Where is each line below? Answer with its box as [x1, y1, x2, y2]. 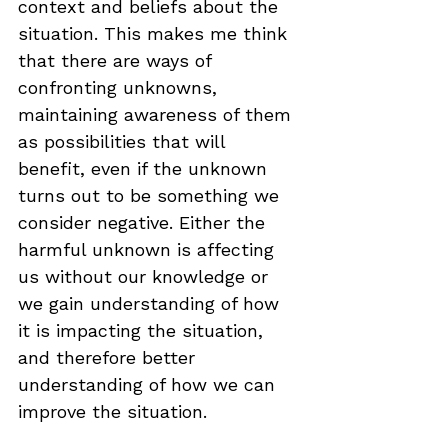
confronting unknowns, [18, 77, 223, 98]
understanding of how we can [18, 374, 281, 395]
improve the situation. [18, 401, 207, 422]
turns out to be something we [18, 185, 285, 206]
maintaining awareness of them [18, 104, 297, 125]
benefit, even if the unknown [18, 158, 273, 179]
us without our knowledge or [18, 266, 274, 287]
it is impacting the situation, [18, 320, 269, 341]
